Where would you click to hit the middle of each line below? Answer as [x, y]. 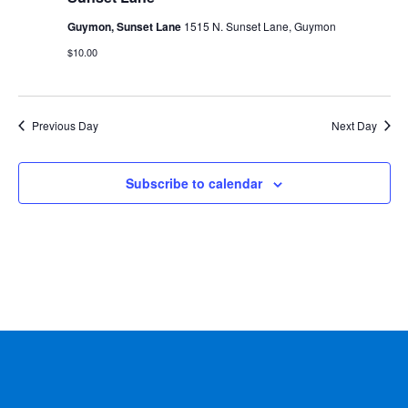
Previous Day [65, 125]
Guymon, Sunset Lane [125, 26]
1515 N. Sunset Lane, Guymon [260, 26]
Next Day [354, 125]
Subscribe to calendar [194, 183]
